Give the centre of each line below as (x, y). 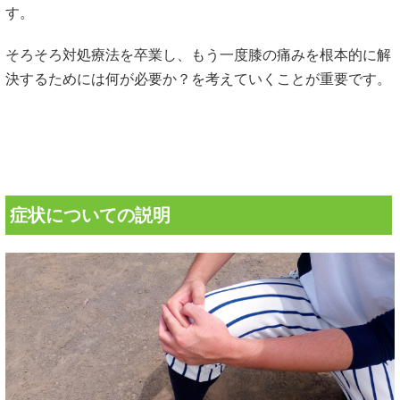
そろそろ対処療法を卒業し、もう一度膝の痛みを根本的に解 (198, 54)
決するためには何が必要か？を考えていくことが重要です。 (198, 79)
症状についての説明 (99, 215)
